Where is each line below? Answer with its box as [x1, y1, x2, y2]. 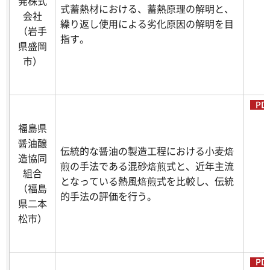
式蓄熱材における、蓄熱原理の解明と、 [60, 1, 234, 16]
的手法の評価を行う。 [60, 189, 157, 204]
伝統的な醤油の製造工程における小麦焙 [60, 143, 234, 159]
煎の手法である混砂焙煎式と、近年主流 [60, 159, 234, 174]
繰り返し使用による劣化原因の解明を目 [60, 16, 234, 31]
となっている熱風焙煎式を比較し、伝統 [60, 174, 234, 189]
